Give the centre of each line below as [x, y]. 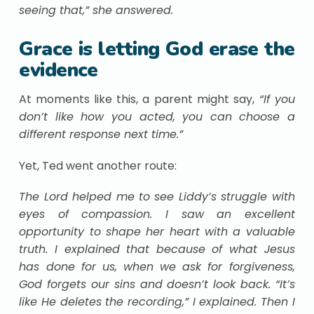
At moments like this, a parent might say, [137, 100]
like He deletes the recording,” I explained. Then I [157, 301]
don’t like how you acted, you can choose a [157, 117]
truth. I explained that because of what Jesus [157, 249]
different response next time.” [101, 135]
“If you [274, 100]
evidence [59, 70]
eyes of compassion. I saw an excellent [157, 214]
